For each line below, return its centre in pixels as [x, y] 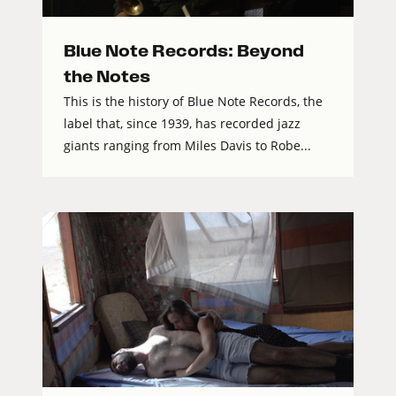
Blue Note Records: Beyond [184, 51]
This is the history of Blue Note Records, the [193, 102]
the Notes [107, 77]
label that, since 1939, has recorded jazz [182, 124]
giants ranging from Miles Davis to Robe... [187, 146]
